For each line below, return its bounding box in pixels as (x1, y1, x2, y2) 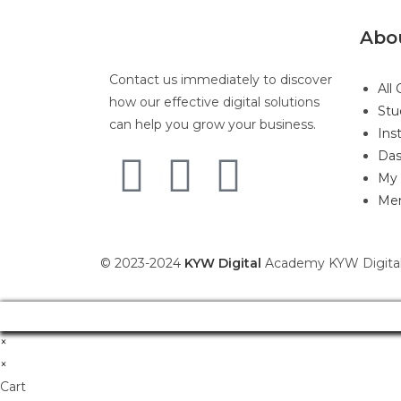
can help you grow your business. (109, 116, 316, 132)
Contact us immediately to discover (109, 72, 332, 88)
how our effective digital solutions (109, 94, 320, 110)
